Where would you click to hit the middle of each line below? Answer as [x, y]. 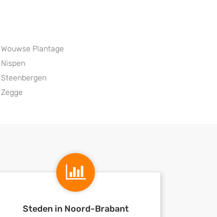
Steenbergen [24, 78]
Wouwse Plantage [32, 49]
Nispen [13, 63]
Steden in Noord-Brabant [76, 209]
